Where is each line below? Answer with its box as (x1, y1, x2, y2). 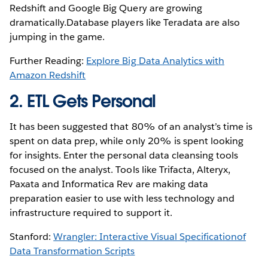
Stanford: (10, 230, 54, 243)
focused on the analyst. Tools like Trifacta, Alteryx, (10, 163, 231, 176)
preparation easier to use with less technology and (10, 192, 234, 205)
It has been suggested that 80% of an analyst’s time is (10, 120, 253, 133)
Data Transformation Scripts (10, 245, 135, 258)
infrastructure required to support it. (10, 206, 172, 220)
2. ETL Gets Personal (10, 90, 156, 112)
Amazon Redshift (10, 69, 86, 82)
